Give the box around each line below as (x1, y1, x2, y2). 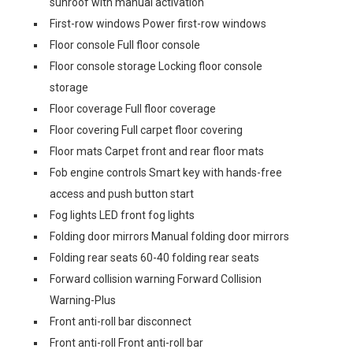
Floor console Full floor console (50, 38, 200, 51)
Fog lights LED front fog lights (50, 208, 195, 221)
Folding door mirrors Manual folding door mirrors (50, 229, 289, 243)
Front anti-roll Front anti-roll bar (50, 336, 203, 349)
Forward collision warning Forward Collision (50, 272, 262, 285)
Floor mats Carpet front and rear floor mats (50, 144, 264, 158)
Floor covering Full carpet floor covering (50, 123, 243, 136)
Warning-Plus (50, 293, 116, 307)
